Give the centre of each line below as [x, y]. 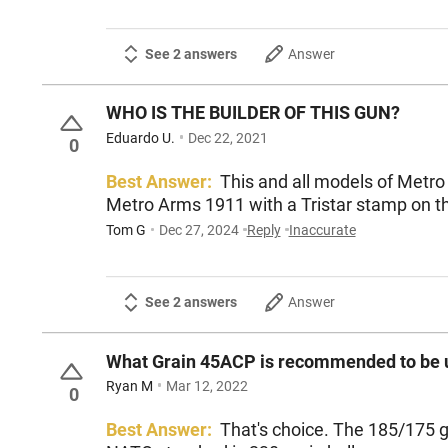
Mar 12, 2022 [206, 386]
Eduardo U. [140, 137]
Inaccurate [322, 230]
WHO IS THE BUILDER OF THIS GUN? [253, 113]
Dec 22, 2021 [227, 137]
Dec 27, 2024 [198, 230]
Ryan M [129, 386]
